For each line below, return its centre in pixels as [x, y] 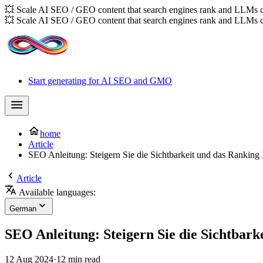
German [23, 209]
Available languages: [56, 192]
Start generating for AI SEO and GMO [100, 81]
